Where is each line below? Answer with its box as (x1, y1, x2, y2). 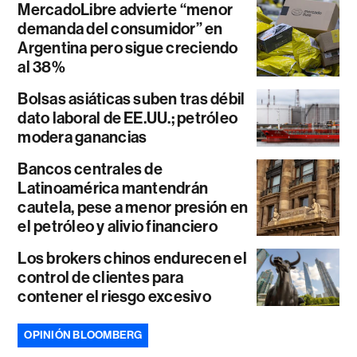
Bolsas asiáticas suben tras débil (18, 88, 245, 108)
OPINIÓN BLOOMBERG (24, 328, 143, 342)
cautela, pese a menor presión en (18, 197, 249, 217)
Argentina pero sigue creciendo (18, 37, 238, 57)
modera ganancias (18, 127, 147, 147)
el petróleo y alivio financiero (18, 216, 218, 236)
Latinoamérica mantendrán (18, 178, 209, 198)
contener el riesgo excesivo (18, 286, 211, 306)
